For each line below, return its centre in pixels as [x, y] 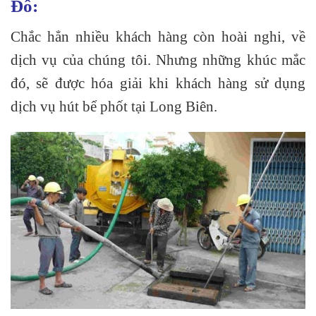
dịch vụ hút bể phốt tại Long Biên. [114, 106]
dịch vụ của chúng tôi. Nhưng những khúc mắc [158, 59]
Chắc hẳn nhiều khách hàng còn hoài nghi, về [158, 36]
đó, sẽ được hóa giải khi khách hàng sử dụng [158, 83]
